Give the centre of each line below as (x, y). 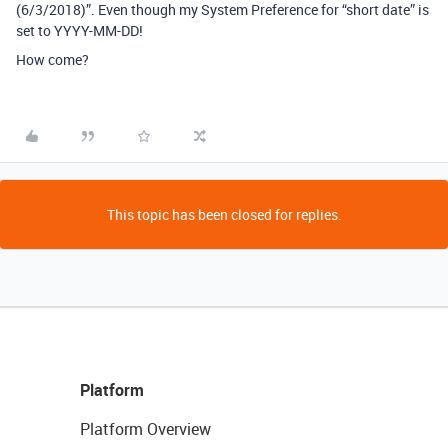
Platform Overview (145, 429)
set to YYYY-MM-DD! (79, 30)
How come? (52, 59)
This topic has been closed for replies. (224, 214)
